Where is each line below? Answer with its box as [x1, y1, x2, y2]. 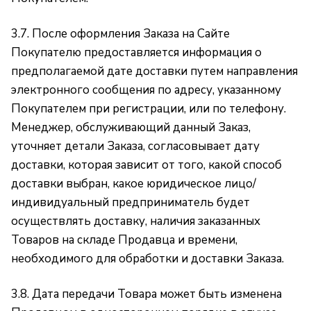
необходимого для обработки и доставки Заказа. [11, 251, 284, 267]
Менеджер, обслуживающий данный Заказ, [11, 119, 251, 135]
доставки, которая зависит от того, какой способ [11, 157, 282, 173]
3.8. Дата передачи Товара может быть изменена [11, 286, 282, 302]
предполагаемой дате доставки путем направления [11, 63, 298, 79]
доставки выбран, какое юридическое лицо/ [11, 176, 256, 192]
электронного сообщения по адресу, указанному [11, 82, 281, 98]
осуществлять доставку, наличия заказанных [11, 213, 260, 229]
